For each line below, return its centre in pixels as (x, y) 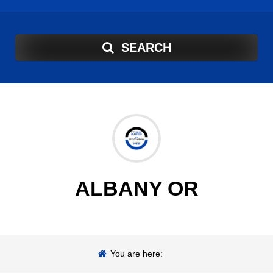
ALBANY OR (136, 189)
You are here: (136, 254)
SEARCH (146, 48)
